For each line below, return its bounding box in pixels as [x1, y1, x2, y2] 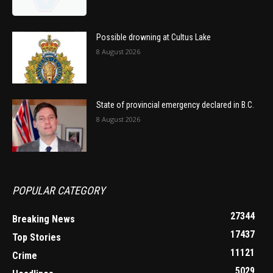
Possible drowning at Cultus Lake [96, 32, 211, 42]
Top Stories [12, 232, 61, 244]
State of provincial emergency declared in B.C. [96, 100, 255, 110]
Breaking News [12, 213, 75, 225]
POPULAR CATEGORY [12, 184, 105, 197]
